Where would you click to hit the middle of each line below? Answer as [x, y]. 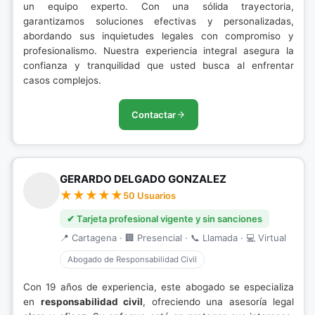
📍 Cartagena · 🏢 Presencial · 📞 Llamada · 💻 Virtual [173, 238]
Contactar [154, 115]
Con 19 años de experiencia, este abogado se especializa [159, 287]
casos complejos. [62, 80]
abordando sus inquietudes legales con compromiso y [159, 36]
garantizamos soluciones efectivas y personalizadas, [159, 21]
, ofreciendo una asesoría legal [218, 302]
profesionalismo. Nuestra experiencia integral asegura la [159, 51]
